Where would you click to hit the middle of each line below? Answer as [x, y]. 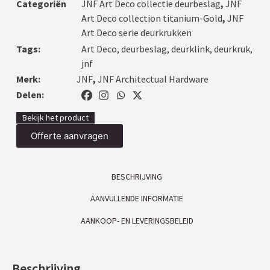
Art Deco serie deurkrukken [136, 33]
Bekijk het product [55, 117]
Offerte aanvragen [69, 136]
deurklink [190, 49]
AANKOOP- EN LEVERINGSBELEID [137, 220]
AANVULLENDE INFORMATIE [137, 199]
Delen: [30, 95]
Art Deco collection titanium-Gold [152, 18]
